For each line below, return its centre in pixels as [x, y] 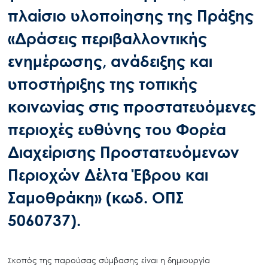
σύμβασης [118, 260]
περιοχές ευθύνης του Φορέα [117, 130]
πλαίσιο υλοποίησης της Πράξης [130, 16]
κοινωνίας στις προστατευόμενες [132, 107]
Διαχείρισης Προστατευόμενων [123, 152]
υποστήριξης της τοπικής [102, 84]
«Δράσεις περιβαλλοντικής [107, 39]
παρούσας [75, 260]
